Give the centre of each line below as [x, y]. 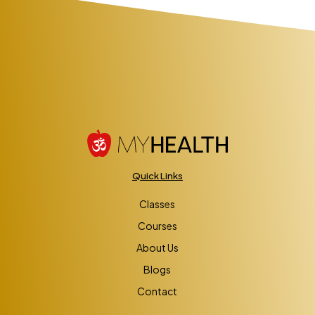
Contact [157, 291]
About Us [157, 248]
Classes [157, 204]
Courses [157, 226]
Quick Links [157, 175]
